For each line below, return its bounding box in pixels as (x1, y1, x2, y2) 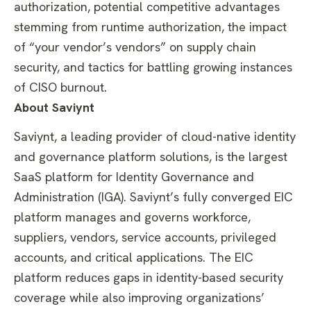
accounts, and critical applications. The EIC (14, 249, 253, 266)
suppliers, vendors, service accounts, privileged (14, 229, 276, 246)
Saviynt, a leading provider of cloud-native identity (14, 128, 296, 145)
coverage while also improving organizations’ (14, 289, 264, 306)
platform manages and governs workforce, (14, 209, 251, 226)
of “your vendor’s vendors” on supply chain (14, 38, 256, 55)
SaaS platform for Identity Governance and (14, 169, 254, 185)
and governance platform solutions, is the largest (14, 149, 287, 165)
